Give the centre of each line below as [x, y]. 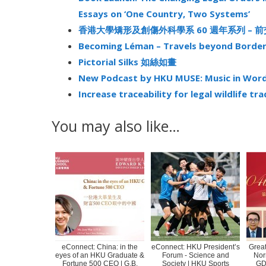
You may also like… [116, 126]
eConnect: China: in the [100, 247]
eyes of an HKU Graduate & [100, 255]
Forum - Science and [195, 255]
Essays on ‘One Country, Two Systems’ [164, 14]
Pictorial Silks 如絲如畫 [127, 62]
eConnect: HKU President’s [195, 247]
